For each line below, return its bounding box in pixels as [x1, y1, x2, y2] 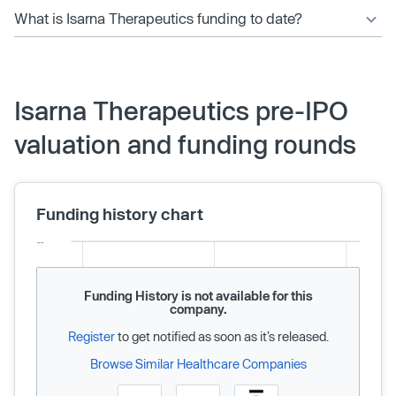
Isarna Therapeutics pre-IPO [14, 95, 348, 126]
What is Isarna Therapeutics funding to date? [14, 9, 302, 27]
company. [169, 301, 227, 316]
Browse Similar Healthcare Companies [89, 355, 307, 371]
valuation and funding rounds [14, 128, 356, 159]
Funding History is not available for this [83, 287, 313, 303]
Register [67, 328, 115, 344]
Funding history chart [36, 203, 203, 224]
